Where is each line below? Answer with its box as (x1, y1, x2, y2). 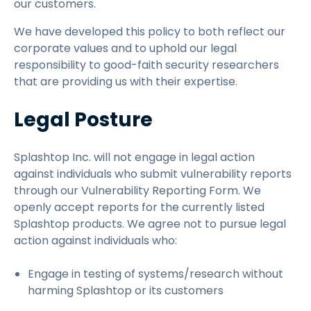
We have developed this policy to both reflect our (14, 24, 285, 40)
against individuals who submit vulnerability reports (14, 166, 292, 182)
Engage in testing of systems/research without (28, 266, 283, 282)
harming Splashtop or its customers (28, 283, 224, 299)
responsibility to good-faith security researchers (14, 57, 279, 73)
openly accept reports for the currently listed (14, 199, 264, 215)
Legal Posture (14, 106, 153, 133)
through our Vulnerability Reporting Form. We (14, 183, 261, 199)
